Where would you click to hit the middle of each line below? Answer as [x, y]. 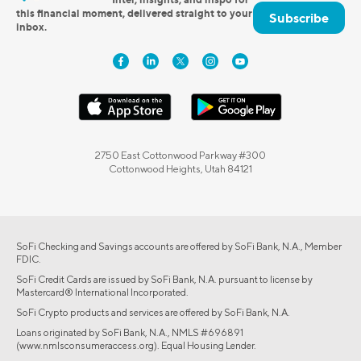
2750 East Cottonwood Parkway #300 [180, 155]
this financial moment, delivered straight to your [134, 12]
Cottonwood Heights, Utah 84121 [180, 168]
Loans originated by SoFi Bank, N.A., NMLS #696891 [130, 332]
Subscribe [299, 17]
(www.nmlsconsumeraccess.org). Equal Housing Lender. [136, 345]
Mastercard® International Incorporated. [102, 292]
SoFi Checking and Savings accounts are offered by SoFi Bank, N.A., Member [179, 246]
